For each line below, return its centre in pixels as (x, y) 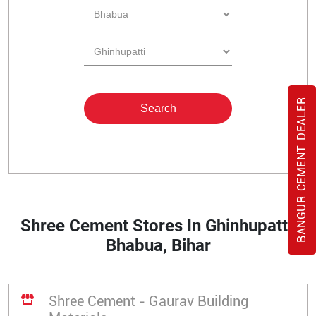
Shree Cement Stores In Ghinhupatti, (158, 226)
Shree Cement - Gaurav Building (148, 301)
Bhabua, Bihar (158, 245)
